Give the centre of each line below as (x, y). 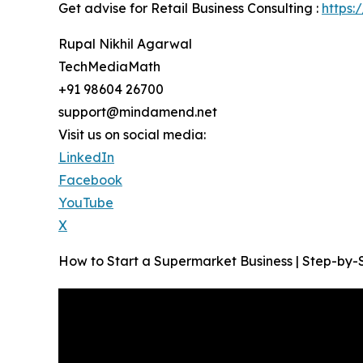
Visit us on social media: (132, 135)
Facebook (90, 180)
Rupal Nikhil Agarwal (125, 44)
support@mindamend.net (138, 112)
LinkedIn (86, 158)
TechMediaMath (109, 67)
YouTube (86, 203)
